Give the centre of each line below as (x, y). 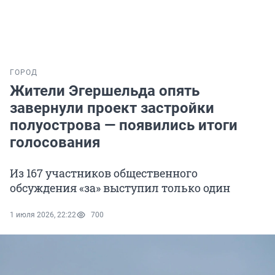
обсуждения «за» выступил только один (120, 188)
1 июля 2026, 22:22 (43, 215)
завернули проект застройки (112, 108)
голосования (55, 143)
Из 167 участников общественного (104, 173)
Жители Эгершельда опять (105, 91)
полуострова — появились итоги (124, 126)
